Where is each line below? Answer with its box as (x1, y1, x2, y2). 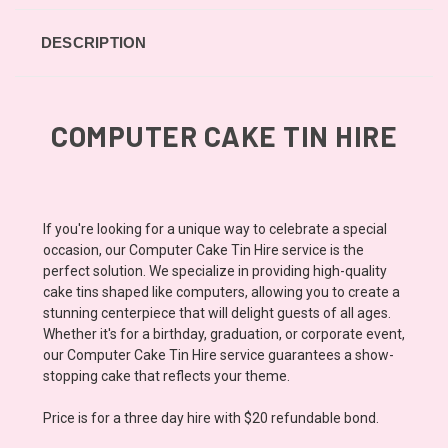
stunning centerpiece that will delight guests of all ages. (43, 304, 391, 321)
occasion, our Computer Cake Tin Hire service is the (43, 241, 364, 258)
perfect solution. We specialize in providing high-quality (43, 262, 387, 279)
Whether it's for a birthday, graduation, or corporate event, (43, 325, 405, 342)
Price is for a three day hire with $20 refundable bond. (43, 409, 382, 426)
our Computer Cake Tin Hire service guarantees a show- (43, 346, 394, 363)
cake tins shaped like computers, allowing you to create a (43, 283, 400, 300)
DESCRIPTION (40, 33, 147, 51)
